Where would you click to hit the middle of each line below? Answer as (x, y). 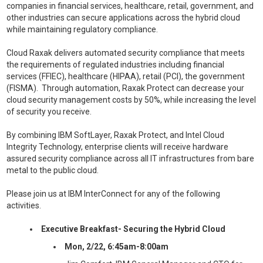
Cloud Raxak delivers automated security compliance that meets (126, 53)
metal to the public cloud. (53, 170)
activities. (24, 205)
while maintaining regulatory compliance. (82, 29)
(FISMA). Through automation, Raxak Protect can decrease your (126, 88)
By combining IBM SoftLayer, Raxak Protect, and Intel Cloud (116, 135)
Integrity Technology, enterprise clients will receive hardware (118, 147)
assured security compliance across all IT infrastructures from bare (131, 159)
